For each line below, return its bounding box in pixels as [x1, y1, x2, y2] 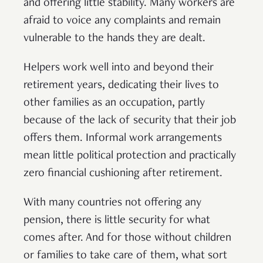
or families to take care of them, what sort [23, 249, 227, 262]
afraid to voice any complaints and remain [23, 15, 221, 27]
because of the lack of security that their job [23, 114, 236, 127]
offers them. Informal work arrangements [23, 132, 222, 144]
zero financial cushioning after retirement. [23, 167, 222, 180]
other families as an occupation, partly [23, 97, 205, 109]
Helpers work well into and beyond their [23, 62, 214, 74]
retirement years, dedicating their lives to [23, 79, 219, 92]
